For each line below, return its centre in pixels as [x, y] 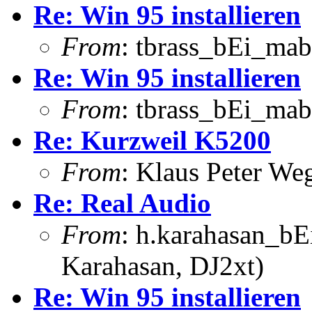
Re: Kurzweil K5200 [152, 140]
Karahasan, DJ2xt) [163, 265]
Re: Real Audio [122, 203]
